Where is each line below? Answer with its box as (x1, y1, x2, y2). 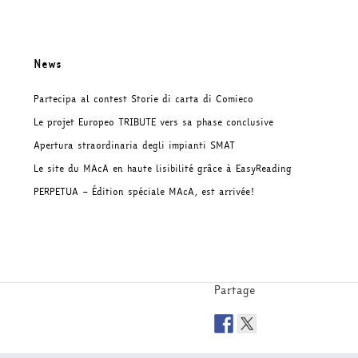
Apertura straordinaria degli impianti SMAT (34, 138, 235, 153)
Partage (214, 282, 256, 300)
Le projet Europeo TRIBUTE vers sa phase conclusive (34, 115, 273, 130)
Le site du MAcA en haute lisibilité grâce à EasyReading (34, 161, 292, 177)
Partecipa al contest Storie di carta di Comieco (34, 92, 253, 107)
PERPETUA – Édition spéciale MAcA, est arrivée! (34, 185, 254, 200)
